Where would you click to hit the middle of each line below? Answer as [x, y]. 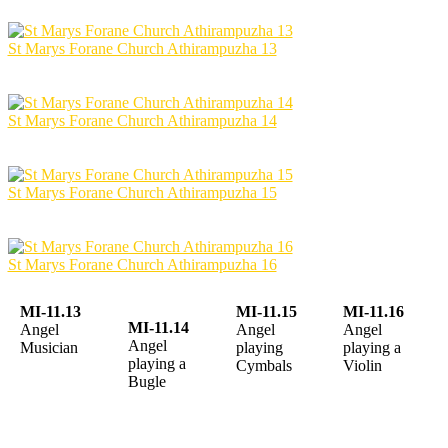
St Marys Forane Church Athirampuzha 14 [142, 120]
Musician [49, 348]
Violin [362, 366]
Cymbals [264, 366]
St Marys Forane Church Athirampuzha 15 [142, 192]
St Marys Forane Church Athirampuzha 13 [142, 48]
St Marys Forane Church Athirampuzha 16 [142, 264]
